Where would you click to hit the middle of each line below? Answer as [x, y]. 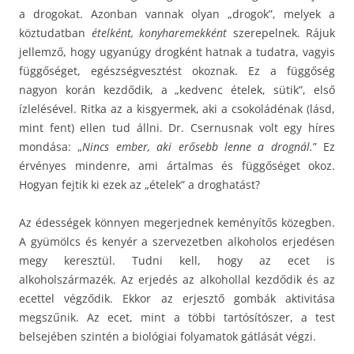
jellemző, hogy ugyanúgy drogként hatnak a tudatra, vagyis [177, 51]
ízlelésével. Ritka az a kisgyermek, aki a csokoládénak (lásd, [177, 108]
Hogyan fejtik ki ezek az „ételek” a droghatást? [139, 184]
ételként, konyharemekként [162, 32]
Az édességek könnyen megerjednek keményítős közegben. [177, 222]
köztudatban [55, 32]
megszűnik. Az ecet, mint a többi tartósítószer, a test [177, 317]
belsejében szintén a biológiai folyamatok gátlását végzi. [168, 336]
